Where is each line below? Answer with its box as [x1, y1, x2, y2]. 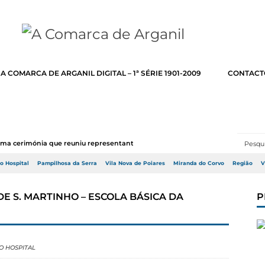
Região [232, 160, 253, 166]
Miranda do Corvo [173, 160, 224, 166]
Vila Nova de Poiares [105, 160, 165, 166]
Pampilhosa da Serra [37, 160, 97, 166]
